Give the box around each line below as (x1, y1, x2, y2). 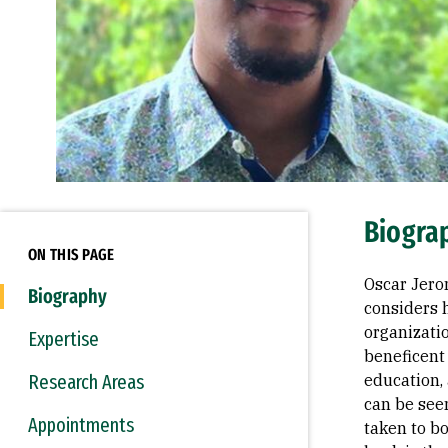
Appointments (28, 413, 134, 437)
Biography (28, 284, 107, 308)
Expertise (28, 327, 99, 351)
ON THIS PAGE (28, 245, 115, 264)
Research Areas (28, 370, 144, 394)
